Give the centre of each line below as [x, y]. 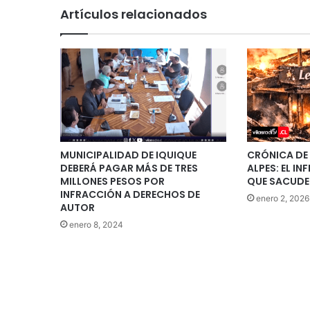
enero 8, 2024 [96, 224]
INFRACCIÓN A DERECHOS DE [130, 194]
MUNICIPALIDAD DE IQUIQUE [128, 155]
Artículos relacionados [134, 14]
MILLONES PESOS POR [112, 181]
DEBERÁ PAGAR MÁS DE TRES [129, 168]
